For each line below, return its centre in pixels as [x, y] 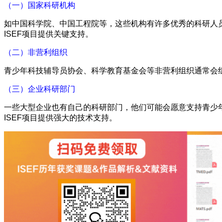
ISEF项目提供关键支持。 [49, 34]
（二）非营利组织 [36, 52]
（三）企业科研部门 [40, 89]
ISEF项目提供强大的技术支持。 [60, 117]
